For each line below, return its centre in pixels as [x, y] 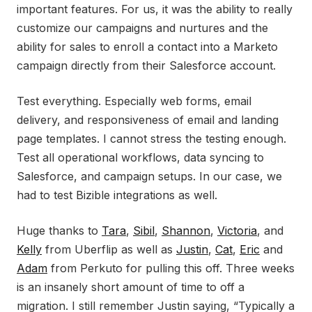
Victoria [237, 230]
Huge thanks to [59, 230]
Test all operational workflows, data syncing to [140, 157]
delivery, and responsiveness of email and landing [148, 119]
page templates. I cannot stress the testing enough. [151, 138]
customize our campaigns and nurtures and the [142, 28]
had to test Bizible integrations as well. [117, 195]
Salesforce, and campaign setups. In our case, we [149, 176]
